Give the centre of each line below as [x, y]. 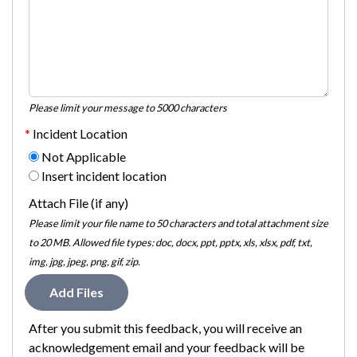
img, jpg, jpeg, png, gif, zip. [84, 261]
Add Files [76, 292]
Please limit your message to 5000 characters [128, 107]
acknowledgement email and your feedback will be [167, 347]
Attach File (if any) [78, 202]
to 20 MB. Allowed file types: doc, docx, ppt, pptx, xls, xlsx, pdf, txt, [171, 242]
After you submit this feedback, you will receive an [165, 328]
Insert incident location [103, 175]
